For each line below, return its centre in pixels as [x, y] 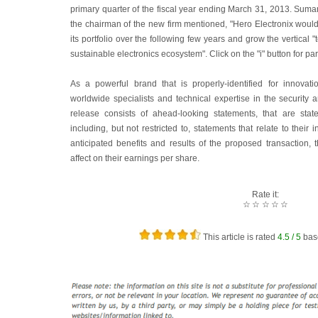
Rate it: [265, 194]
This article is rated [239, 237]
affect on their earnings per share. [135, 158]
